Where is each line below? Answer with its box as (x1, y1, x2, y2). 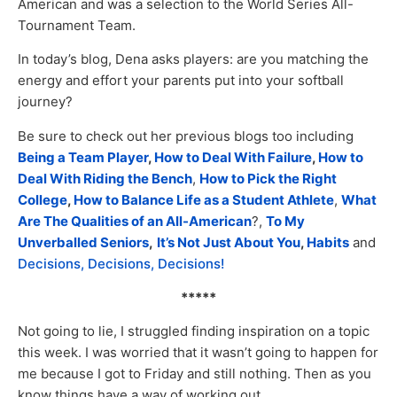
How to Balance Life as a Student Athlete (74, 191, 334, 208)
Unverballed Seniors (18, 233, 149, 251)
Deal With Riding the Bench (18, 169, 192, 187)
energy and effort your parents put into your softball (18, 72, 344, 90)
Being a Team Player (18, 148, 148, 166)
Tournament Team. (18, 16, 136, 34)
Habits (307, 233, 349, 251)
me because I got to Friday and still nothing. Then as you (18, 365, 371, 383)
